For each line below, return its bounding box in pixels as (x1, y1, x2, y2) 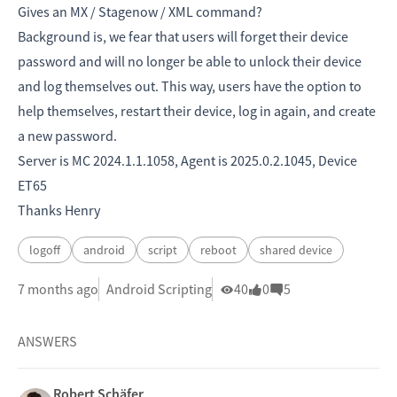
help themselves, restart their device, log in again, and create (18, 102, 376, 120)
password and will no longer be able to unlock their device (18, 52, 362, 70)
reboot (200, 242, 237, 258)
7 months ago (18, 280, 98, 298)
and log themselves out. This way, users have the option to (18, 77, 362, 95)
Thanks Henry (18, 201, 100, 219)
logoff (29, 242, 60, 258)
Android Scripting (106, 280, 212, 298)
